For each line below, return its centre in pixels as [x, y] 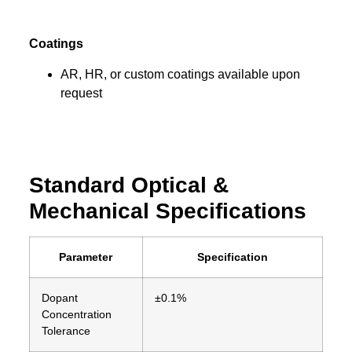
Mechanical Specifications [167, 211]
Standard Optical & [128, 185]
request [81, 93]
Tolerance [66, 330]
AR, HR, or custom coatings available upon [180, 74]
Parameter [86, 257]
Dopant [59, 297]
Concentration [76, 314]
